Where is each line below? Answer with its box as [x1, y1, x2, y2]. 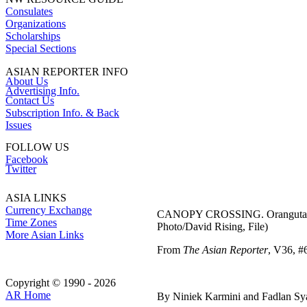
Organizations [5, 18, 66, 29]
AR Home [5, 289, 51, 301]
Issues [5, 119, 32, 131]
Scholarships [5, 30, 60, 42]
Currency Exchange [5, 204, 92, 216]
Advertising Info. [5, 85, 79, 97]
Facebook [5, 153, 48, 165]
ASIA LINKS [5, 192, 66, 204]
